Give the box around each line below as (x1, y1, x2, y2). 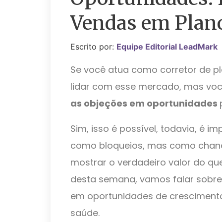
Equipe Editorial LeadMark (116, 42, 218, 52)
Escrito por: (70, 42, 116, 52)
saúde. (70, 207, 102, 220)
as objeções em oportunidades (70, 97, 220, 110)
